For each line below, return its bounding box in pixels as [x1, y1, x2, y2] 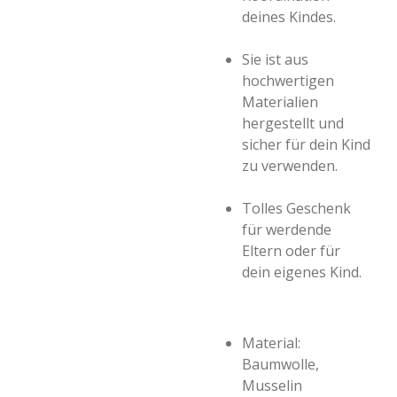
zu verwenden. [242, 156, 338, 175]
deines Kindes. [242, 7, 336, 27]
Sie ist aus [242, 50, 308, 69]
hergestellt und [242, 113, 344, 133]
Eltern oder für [242, 241, 340, 261]
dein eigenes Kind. [242, 262, 362, 282]
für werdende [242, 220, 331, 239]
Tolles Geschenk [242, 198, 351, 218]
